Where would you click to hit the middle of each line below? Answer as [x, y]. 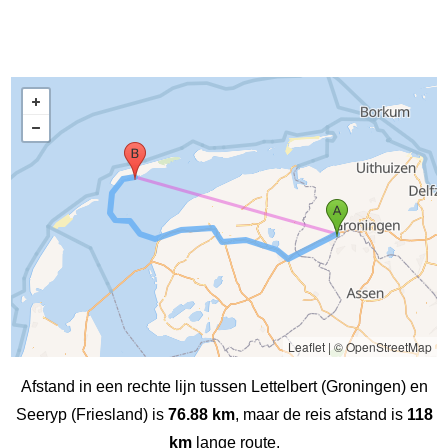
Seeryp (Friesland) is [91, 414]
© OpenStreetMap [382, 346]
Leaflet [306, 346]
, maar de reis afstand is [320, 414]
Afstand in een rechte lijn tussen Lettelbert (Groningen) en [224, 386]
